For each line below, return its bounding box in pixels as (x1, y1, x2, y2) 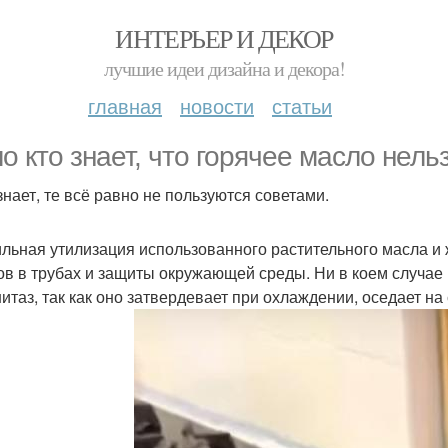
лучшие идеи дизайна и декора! (103, 55, 345, 82)
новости (180, 91, 254, 120)
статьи (272, 91, 332, 120)
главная (88, 91, 162, 120)
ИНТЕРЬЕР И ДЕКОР (115, 21, 333, 55)
